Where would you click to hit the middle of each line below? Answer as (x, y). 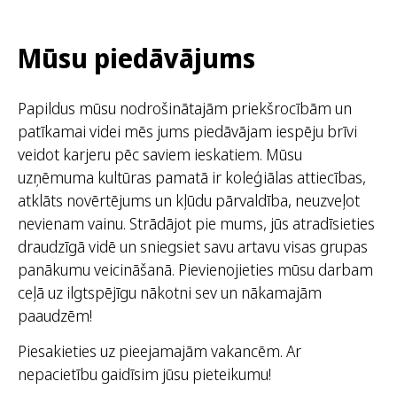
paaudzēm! (55, 315)
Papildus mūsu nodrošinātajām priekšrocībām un (185, 108)
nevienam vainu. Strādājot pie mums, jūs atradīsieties (196, 223)
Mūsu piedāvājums (136, 58)
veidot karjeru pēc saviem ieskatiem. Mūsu (160, 154)
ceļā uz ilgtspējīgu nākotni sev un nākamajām (170, 292)
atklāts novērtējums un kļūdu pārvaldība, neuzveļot (189, 200)
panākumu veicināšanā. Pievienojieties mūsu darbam (195, 269)
